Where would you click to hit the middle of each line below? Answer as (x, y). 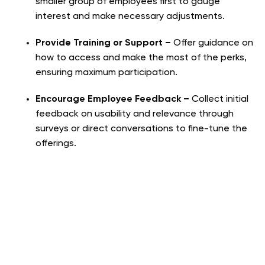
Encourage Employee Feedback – (114, 99)
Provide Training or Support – (104, 43)
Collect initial (220, 99)
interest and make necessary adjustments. (130, 16)
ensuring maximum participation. (106, 72)
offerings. (56, 143)
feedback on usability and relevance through (135, 114)
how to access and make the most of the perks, (141, 58)
